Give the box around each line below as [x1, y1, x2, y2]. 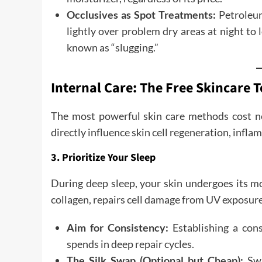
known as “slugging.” [67, 41, 158, 54]
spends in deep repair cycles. [67, 237, 194, 250]
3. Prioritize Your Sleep [51, 150, 156, 165]
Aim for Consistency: [67, 221, 169, 234]
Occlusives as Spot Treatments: [67, 8, 216, 21]
